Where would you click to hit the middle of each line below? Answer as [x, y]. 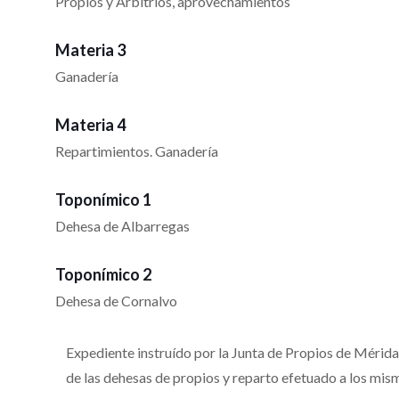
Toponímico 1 [103, 200]
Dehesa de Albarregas [122, 226]
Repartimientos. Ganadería [137, 151]
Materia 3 [90, 50]
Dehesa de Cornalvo [116, 301]
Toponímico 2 [103, 275]
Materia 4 [90, 125]
